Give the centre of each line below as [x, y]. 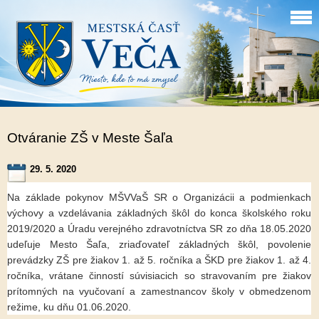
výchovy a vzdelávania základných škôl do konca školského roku [159, 213]
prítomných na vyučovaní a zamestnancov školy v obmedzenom [159, 291]
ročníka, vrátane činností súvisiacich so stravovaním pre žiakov [159, 276]
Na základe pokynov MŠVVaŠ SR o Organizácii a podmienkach [159, 197]
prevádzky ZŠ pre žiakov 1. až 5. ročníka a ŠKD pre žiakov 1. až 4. [159, 260]
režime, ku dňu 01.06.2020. [69, 307]
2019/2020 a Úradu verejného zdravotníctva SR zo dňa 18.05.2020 [159, 229]
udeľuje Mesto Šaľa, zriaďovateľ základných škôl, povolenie [159, 244]
